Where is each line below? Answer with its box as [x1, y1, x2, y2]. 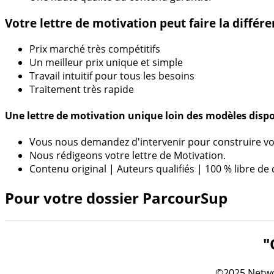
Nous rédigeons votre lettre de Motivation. [29, 149, 226, 163]
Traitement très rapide [29, 82, 134, 96]
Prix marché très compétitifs [29, 42, 160, 56]
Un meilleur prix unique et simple [29, 55, 183, 69]
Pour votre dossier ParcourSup [5, 188, 228, 209]
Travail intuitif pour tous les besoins [29, 68, 194, 83]
